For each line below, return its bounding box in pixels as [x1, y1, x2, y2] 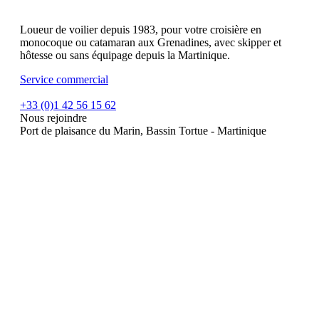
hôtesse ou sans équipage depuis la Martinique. [20, 49, 230, 62]
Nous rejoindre [20, 112, 87, 125]
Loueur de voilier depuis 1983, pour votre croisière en [20, 23, 261, 36]
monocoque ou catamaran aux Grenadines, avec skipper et [20, 36, 281, 49]
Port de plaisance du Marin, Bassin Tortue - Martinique [20, 125, 266, 137]
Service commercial [20, 73, 108, 86]
